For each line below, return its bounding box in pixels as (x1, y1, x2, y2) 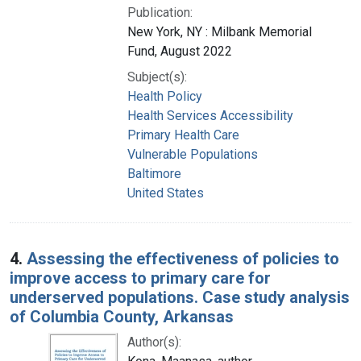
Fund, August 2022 (127, 43, 232, 59)
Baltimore (127, 165, 181, 181)
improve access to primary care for (10, 268, 271, 288)
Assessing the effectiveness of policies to (27, 248, 339, 268)
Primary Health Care (127, 127, 239, 143)
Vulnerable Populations (127, 146, 258, 162)
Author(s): (127, 334, 181, 350)
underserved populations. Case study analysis (10, 287, 350, 307)
